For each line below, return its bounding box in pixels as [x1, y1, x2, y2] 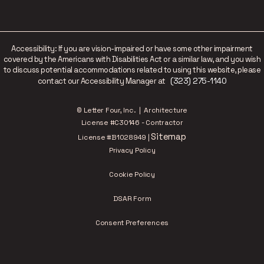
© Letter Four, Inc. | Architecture [77, 105, 187, 115]
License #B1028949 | [78, 132, 151, 142]
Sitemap [151, 130, 186, 142]
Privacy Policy [108, 145, 156, 155]
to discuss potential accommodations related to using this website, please [3, 64, 261, 75]
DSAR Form [113, 193, 151, 203]
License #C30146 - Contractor [81, 117, 183, 127]
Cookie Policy [109, 169, 155, 179]
